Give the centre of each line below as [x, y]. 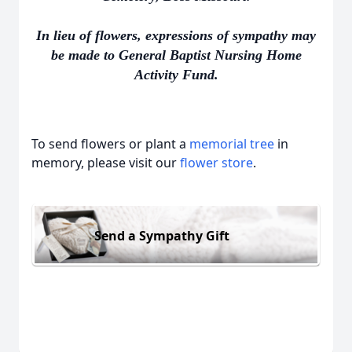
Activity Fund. [176, 75]
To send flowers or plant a [110, 144]
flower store [216, 163]
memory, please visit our [106, 163]
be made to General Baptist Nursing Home [176, 55]
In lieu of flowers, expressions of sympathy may [176, 35]
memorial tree [232, 144]
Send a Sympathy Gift [162, 235]
